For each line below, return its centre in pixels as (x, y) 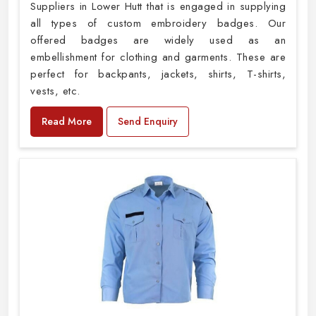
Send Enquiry (148, 122)
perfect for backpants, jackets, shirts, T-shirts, (158, 74)
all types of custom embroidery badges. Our (158, 24)
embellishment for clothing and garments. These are (158, 57)
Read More (67, 122)
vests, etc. (55, 91)
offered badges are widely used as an (158, 41)
